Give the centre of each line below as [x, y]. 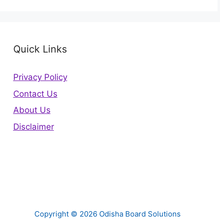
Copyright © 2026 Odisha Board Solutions [108, 214]
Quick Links [40, 49]
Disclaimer [33, 126]
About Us [32, 110]
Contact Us [35, 94]
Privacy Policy [40, 77]
